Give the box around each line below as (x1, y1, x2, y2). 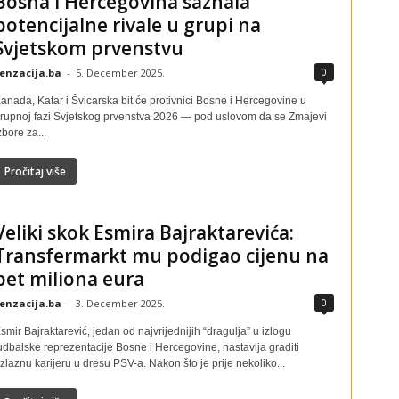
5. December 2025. (75, 66, 165, 79)
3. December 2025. (75, 297, 165, 310)
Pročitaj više (4, 164, 66, 179)
